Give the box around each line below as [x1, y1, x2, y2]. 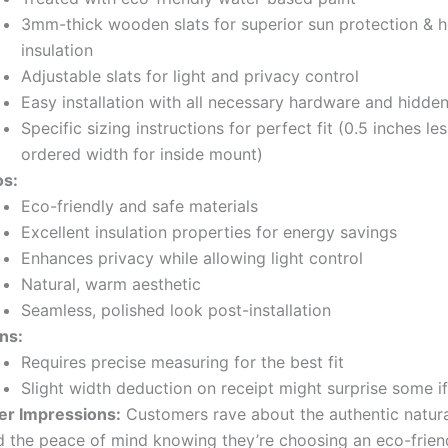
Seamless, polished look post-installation [21, 299, 331, 320]
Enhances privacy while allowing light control [21, 247, 363, 268]
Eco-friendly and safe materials [21, 195, 258, 216]
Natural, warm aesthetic [21, 273, 201, 294]
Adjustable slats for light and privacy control [21, 65, 359, 86]
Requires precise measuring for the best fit [21, 351, 344, 372]
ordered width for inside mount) [21, 143, 263, 164]
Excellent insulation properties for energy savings [21, 221, 397, 242]
